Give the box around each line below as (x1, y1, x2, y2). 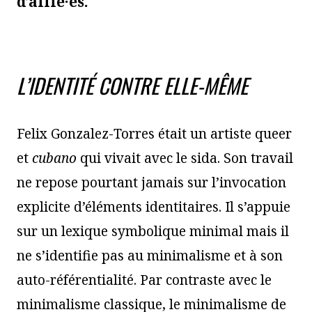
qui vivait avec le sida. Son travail (77, 148, 293, 167)
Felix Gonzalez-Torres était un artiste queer (17, 124, 292, 143)
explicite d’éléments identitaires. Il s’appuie (17, 197, 290, 216)
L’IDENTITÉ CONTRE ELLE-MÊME (17, 69, 248, 101)
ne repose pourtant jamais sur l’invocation (17, 173, 286, 192)
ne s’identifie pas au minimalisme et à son (17, 246, 283, 265)
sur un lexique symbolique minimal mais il (17, 221, 289, 240)
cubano (32, 148, 77, 167)
